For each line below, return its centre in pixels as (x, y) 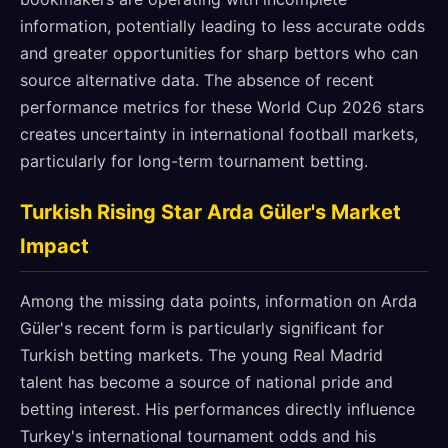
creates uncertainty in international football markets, (219, 134)
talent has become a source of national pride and (206, 382)
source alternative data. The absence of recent (197, 80)
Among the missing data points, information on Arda (218, 301)
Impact (54, 246)
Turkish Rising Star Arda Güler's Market (210, 212)
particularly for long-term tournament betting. (194, 161)
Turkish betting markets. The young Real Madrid (201, 355)
